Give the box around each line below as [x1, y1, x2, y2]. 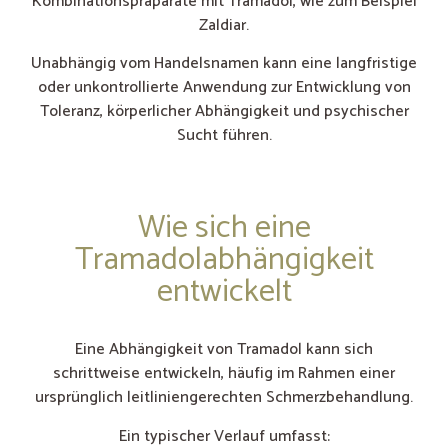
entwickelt [156, 266, 292, 319]
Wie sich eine [137, 202, 311, 255]
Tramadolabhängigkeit [74, 234, 374, 287]
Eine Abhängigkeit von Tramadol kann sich [75, 336, 373, 364]
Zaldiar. [199, 11, 249, 39]
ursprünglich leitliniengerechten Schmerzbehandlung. [35, 384, 413, 412]
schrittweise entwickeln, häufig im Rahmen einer [53, 360, 395, 388]
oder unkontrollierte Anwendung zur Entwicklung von [37, 73, 411, 101]
